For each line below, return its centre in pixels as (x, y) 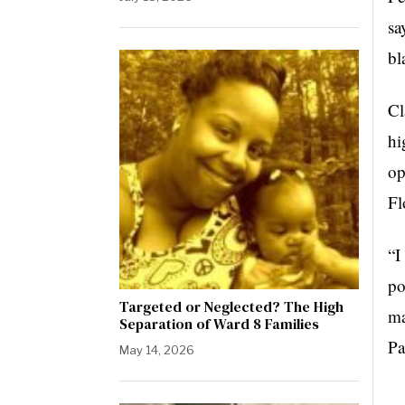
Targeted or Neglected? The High (231, 306)
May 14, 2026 (157, 350)
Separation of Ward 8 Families (219, 324)
